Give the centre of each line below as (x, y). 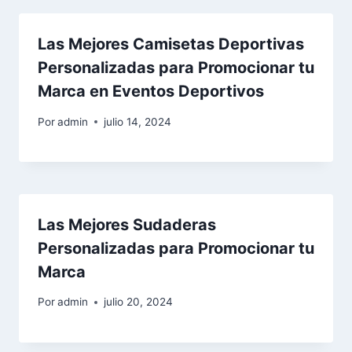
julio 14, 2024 (138, 121)
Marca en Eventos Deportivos (151, 92)
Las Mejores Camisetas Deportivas (171, 44)
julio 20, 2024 (139, 302)
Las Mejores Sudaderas (127, 224)
